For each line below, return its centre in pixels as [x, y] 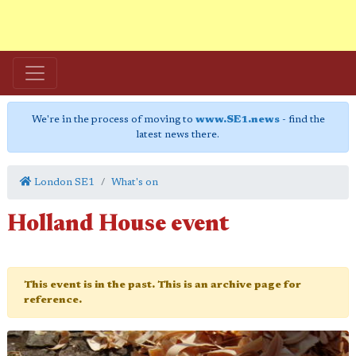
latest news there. [178, 135]
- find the [302, 120]
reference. [53, 300]
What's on [135, 182]
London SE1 [63, 182]
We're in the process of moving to [113, 120]
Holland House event [118, 225]
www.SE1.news [237, 120]
